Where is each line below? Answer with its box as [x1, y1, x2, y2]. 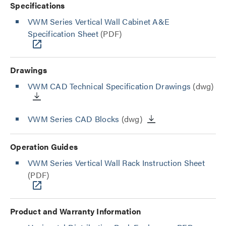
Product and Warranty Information [10, 205, 141, 217]
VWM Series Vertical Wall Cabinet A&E [28, 16, 169, 27]
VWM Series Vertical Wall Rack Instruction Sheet [28, 157, 205, 168]
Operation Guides [10, 141, 78, 152]
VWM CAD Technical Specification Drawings [28, 80, 191, 92]
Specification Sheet [28, 28, 98, 39]
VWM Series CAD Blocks [28, 113, 120, 125]
